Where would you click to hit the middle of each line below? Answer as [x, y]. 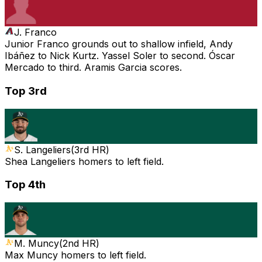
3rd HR [90, 149]
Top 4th [25, 185]
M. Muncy [37, 243]
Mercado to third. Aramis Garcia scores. [93, 68]
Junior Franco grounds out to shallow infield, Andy [119, 44]
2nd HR [79, 243]
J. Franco [35, 32]
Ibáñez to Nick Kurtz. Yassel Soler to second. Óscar [120, 56]
